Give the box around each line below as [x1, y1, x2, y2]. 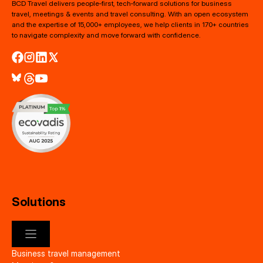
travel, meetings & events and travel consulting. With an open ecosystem [12, 9, 248, 19]
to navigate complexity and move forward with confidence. [12, 31, 201, 40]
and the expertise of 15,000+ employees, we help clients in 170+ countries [12, 20, 249, 29]
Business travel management [12, 248, 120, 258]
